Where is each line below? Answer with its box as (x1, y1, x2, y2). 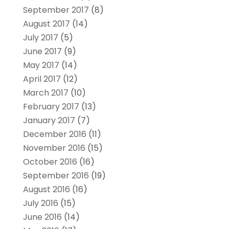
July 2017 (22, 31, 58, 43)
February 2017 (22, 100, 79, 112)
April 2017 (22, 73, 61, 85)
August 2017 (22, 17, 70, 30)
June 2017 (22, 45, 62, 57)
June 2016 (22, 211, 62, 223)
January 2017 (22, 114, 75, 126)
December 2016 (22, 128, 86, 140)
